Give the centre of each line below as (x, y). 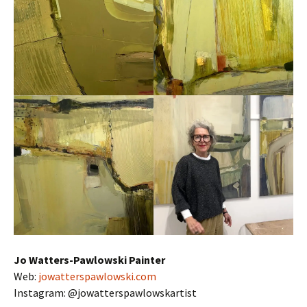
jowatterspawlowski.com (97, 276)
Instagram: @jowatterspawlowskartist (105, 293)
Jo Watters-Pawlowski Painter (89, 260)
